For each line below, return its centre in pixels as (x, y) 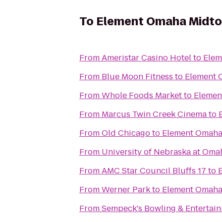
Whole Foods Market (142, 95)
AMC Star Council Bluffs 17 (154, 171)
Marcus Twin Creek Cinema (154, 114)
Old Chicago (126, 133)
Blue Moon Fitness (137, 77)
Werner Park (126, 190)
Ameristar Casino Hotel (146, 58)
